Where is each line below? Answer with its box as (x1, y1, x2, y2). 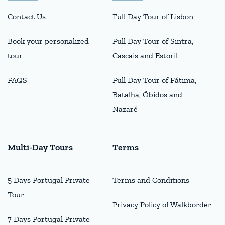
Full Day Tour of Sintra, (113, 36, 193, 46)
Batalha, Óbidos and (113, 89, 182, 99)
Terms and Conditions (113, 175, 189, 185)
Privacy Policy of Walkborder (113, 199, 211, 209)
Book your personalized (8, 36, 89, 46)
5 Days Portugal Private (8, 175, 90, 185)
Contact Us (8, 11, 46, 21)
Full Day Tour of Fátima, (113, 75, 196, 85)
